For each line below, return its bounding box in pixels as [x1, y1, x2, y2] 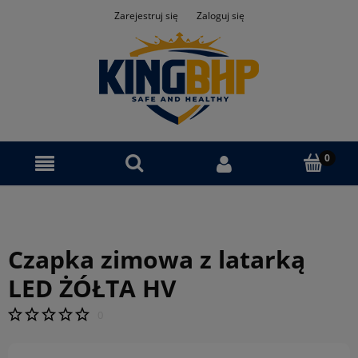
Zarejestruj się [113, 9, 178, 22]
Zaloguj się [196, 9, 245, 22]
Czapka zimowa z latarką [8, 243, 305, 276]
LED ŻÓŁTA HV [8, 272, 177, 304]
